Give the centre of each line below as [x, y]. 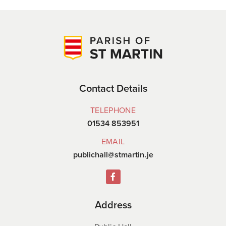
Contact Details [113, 89]
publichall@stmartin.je [113, 155]
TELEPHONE [113, 110]
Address [113, 205]
